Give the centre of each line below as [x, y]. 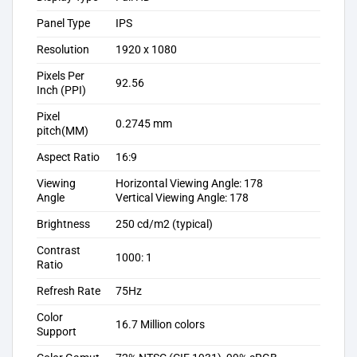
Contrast [59, 250]
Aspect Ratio [68, 157]
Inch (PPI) [61, 90]
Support [57, 331]
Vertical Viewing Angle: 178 [182, 198]
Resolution [63, 49]
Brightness [63, 224]
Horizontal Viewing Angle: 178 [190, 183]
